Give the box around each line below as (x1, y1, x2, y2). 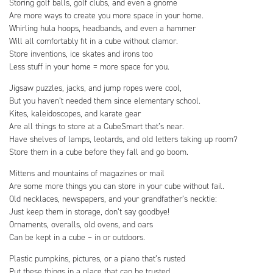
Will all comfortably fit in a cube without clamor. (9, 35, 178, 47)
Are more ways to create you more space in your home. (9, 9, 204, 21)
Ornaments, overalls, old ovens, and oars (9, 218, 153, 230)
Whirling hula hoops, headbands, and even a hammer (9, 22, 196, 34)
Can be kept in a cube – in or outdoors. (9, 231, 145, 243)
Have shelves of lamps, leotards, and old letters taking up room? (9, 133, 238, 145)
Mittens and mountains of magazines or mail (9, 167, 165, 179)
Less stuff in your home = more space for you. (9, 60, 169, 73)
